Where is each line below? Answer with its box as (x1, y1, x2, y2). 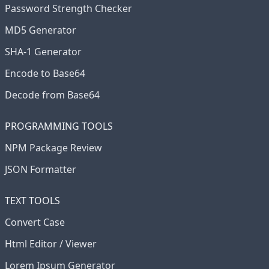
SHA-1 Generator (5, 45, 82, 58)
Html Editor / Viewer (5, 237, 97, 250)
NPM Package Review (5, 141, 102, 154)
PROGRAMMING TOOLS (5, 119, 113, 133)
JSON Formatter (5, 163, 76, 176)
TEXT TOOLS (5, 194, 60, 207)
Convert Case (5, 216, 65, 229)
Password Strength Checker (5, 2, 132, 15)
